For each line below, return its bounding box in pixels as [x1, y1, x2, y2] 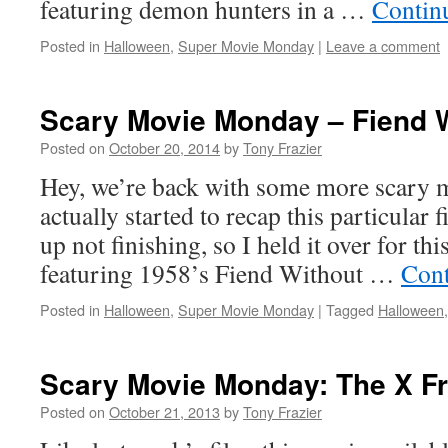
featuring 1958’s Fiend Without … [40, 256, 401, 290]
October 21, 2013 [109, 401, 220, 422]
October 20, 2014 [109, 137, 220, 158]
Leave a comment [326, 35, 440, 56]
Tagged [326, 299, 374, 320]
